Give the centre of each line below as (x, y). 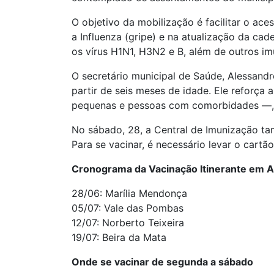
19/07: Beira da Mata (119, 238)
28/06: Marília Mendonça (129, 194)
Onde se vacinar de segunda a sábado (162, 262)
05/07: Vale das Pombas (128, 208)
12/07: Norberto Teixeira (128, 223)
